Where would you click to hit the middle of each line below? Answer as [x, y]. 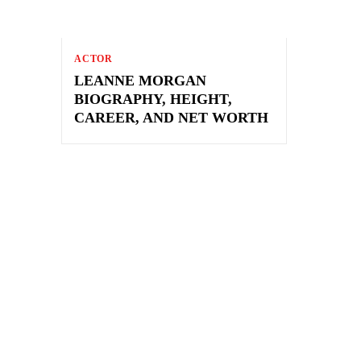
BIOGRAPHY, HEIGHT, [153, 99]
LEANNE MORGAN [140, 80]
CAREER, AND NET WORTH [171, 117]
